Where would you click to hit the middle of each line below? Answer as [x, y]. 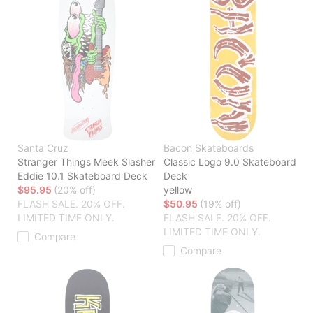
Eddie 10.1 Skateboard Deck [82, 176]
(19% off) [220, 204]
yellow [178, 190]
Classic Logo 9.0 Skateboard [230, 162]
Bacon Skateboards [209, 148]
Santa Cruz [43, 148]
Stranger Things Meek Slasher [86, 162]
